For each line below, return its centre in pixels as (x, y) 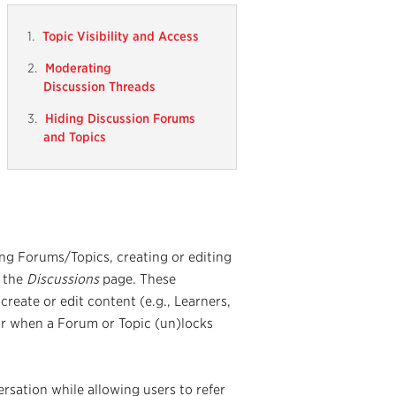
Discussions (63, 279)
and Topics (76, 137)
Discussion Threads (101, 87)
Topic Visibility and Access (121, 36)
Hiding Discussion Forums (120, 118)
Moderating (78, 68)
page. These (137, 279)
